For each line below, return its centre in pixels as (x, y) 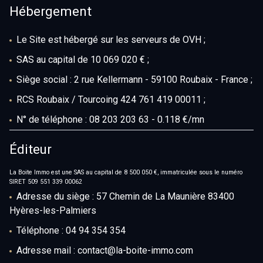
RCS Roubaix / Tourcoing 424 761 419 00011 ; (111, 100)
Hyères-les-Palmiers (53, 211)
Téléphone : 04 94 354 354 (71, 231)
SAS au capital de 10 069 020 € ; (83, 60)
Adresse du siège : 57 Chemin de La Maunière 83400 (125, 197)
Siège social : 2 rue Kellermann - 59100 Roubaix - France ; (134, 80)
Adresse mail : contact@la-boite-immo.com (105, 251)
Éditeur (31, 149)
